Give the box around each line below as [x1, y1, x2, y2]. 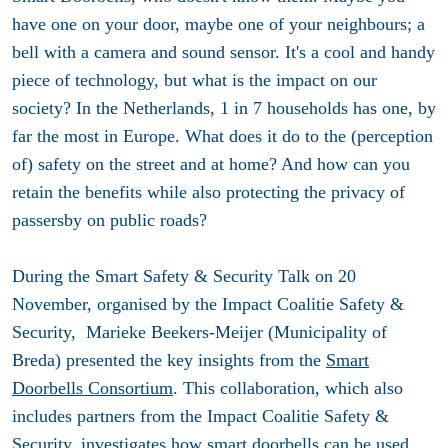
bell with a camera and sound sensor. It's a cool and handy [12, 42, 435, 63]
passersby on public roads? [12, 210, 207, 231]
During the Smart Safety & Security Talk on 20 [12, 266, 356, 287]
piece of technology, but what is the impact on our [12, 70, 377, 91]
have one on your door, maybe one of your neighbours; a [12, 14, 425, 35]
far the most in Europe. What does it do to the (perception [12, 126, 433, 147]
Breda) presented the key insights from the [12, 350, 326, 371]
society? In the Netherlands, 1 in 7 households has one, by [12, 98, 436, 119]
